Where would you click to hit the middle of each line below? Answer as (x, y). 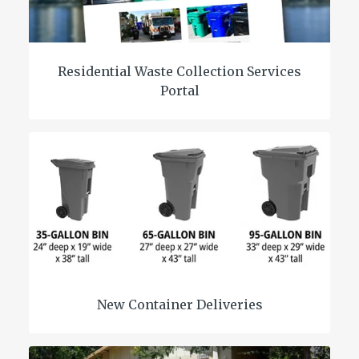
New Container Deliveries (179, 304)
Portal (179, 90)
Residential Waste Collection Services (179, 71)
